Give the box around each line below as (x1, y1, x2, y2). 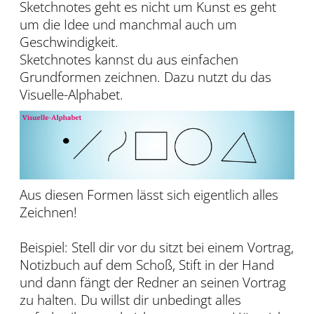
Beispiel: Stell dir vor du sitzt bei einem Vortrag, (20, 238, 294, 257)
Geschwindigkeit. (20, 33, 118, 52)
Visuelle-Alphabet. (20, 86, 123, 104)
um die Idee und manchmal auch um (20, 15, 237, 34)
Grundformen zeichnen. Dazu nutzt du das (20, 68, 271, 87)
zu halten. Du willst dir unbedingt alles (20, 291, 241, 310)
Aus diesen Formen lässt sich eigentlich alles (20, 186, 278, 205)
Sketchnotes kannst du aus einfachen (20, 50, 238, 69)
